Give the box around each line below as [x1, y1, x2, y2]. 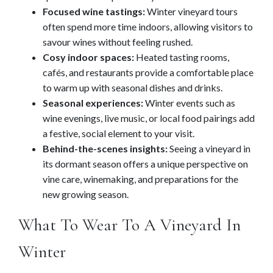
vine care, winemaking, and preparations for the [43, 173, 238, 185]
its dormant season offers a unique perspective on [43, 158, 248, 170]
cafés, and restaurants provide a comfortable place [43, 66, 253, 79]
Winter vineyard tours [145, 5, 238, 18]
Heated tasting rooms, [134, 51, 229, 63]
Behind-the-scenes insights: [43, 143, 168, 155]
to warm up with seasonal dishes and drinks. [43, 82, 222, 94]
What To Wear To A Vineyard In [18, 214, 241, 236]
